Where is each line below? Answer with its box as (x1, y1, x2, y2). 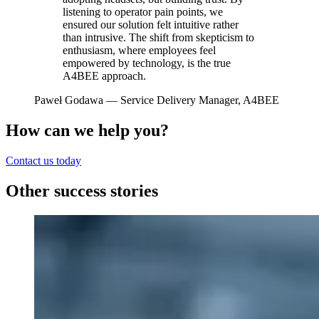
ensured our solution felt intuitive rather (63, 19, 239, 31)
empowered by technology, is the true (63, 57, 231, 70)
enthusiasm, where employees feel (63, 44, 216, 57)
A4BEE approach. (63, 70, 146, 83)
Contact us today (6, 155, 81, 167)
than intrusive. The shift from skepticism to (63, 31, 254, 44)
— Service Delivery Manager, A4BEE (106, 94, 279, 107)
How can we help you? (6, 121, 169, 140)
